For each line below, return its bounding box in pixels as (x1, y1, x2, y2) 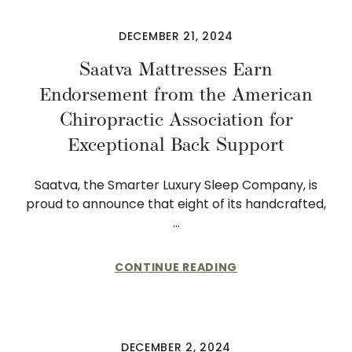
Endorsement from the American (39, 78, 313, 111)
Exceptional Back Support (68, 128, 284, 161)
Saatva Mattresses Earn (79, 53, 273, 86)
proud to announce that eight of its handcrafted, (26, 195, 326, 213)
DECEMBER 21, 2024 (119, 28, 233, 44)
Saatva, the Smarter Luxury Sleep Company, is (35, 176, 317, 194)
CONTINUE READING (114, 259, 238, 275)
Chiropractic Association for (59, 103, 293, 136)
